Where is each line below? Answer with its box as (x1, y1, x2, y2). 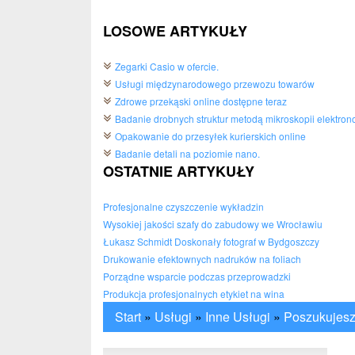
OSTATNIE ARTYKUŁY (103, 161, 254, 181)
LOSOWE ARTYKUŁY (103, 21, 247, 41)
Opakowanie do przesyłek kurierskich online (115, 129, 306, 143)
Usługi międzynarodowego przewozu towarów (115, 77, 315, 90)
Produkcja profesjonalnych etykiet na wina (103, 287, 284, 300)
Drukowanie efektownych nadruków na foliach (103, 252, 301, 265)
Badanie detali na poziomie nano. (115, 147, 260, 160)
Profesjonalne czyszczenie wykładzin (103, 200, 264, 213)
